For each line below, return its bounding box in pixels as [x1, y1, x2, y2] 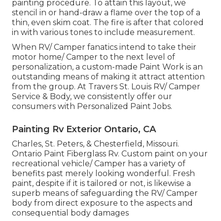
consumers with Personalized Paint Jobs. [12, 102, 172, 111]
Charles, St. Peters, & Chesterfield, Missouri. [12, 139, 179, 149]
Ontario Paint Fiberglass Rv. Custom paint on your [12, 149, 208, 159]
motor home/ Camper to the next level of [12, 52, 175, 62]
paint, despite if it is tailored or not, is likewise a [12, 179, 191, 188]
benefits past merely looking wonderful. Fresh [12, 169, 195, 179]
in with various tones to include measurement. [12, 28, 195, 37]
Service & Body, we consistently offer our [12, 92, 172, 102]
